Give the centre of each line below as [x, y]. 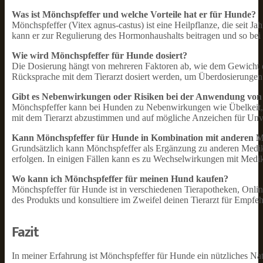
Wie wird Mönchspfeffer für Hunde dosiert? [100, 55]
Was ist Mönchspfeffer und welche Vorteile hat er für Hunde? [134, 14]
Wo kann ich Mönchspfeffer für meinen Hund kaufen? [120, 179]
